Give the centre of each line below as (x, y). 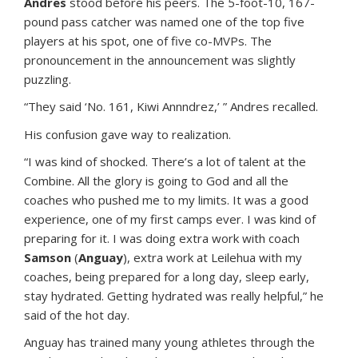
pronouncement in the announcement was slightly (160, 60)
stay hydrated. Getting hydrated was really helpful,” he (174, 295)
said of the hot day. (77, 314)
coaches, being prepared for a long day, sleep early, (167, 276)
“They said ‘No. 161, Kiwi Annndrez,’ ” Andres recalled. (171, 106)
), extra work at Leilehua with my (213, 257)
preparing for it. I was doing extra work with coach (162, 238)
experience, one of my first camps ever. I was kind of (170, 219)
